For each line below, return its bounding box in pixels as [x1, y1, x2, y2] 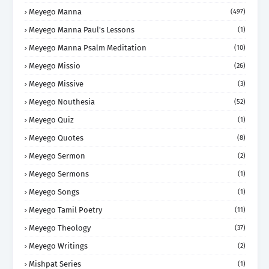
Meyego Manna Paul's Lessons [29, 25, 134, 34]
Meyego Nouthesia [29, 97, 95, 106]
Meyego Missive [29, 79, 83, 88]
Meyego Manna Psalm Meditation [29, 43, 147, 52]
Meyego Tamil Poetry [29, 205, 102, 214]
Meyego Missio [29, 61, 80, 70]
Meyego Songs [29, 187, 79, 196]
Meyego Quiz [29, 115, 74, 124]
